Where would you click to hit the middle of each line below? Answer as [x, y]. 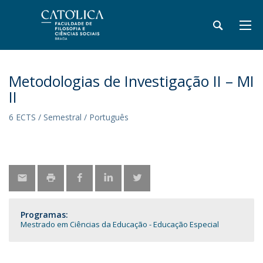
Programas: [44, 215]
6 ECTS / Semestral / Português [69, 117]
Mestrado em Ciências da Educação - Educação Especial [120, 224]
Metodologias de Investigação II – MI [131, 81]
